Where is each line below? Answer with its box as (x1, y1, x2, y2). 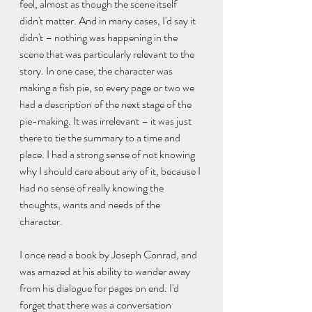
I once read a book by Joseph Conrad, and (19, 246, 199, 263)
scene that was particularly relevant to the (19, 45, 196, 62)
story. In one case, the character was (19, 62, 175, 79)
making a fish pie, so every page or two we (19, 79, 196, 95)
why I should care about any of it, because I (19, 162, 203, 179)
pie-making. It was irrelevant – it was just (19, 112, 194, 129)
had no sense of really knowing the (19, 179, 166, 196)
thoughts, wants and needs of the (19, 196, 162, 212)
